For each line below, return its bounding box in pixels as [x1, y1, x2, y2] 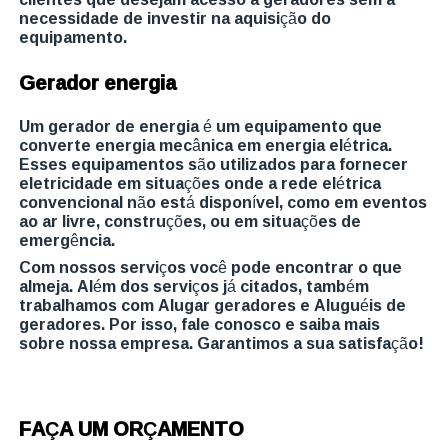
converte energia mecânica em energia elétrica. [19, 129, 393, 160]
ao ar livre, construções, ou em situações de [19, 205, 362, 236]
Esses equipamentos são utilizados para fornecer [19, 148, 409, 179]
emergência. [19, 224, 116, 255]
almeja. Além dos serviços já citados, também [19, 270, 370, 301]
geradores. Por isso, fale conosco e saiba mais [19, 308, 381, 339]
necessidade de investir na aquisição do [19, 2, 332, 33]
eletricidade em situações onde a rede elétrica [19, 167, 382, 198]
